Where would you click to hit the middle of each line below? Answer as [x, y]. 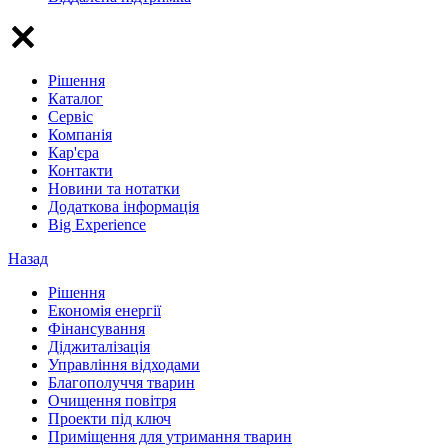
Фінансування [96, 328]
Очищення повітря [112, 400]
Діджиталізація [99, 346]
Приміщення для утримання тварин [170, 436]
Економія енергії [104, 310]
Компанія [80, 134]
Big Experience [97, 224]
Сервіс [70, 116]
